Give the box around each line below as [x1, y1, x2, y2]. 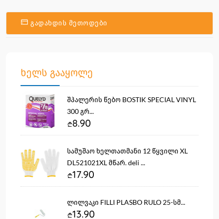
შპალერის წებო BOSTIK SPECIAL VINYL [67, 95, 196, 104]
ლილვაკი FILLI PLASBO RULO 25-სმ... [67, 197, 185, 206]
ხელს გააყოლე [21, 66, 93, 79]
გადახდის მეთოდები [30, 18, 108, 27]
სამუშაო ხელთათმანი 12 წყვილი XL [67, 146, 188, 155]
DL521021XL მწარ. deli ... [67, 158, 145, 167]
